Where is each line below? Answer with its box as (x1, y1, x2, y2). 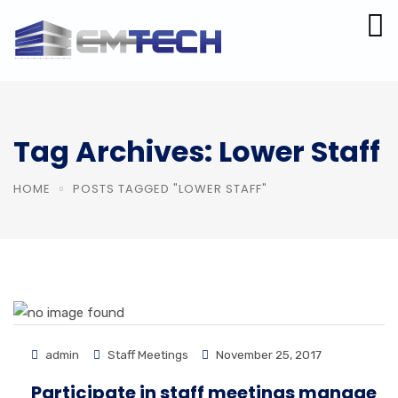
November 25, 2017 (213, 347, 322, 362)
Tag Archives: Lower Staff (13, 131, 380, 171)
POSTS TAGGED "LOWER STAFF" (73, 180, 267, 197)
